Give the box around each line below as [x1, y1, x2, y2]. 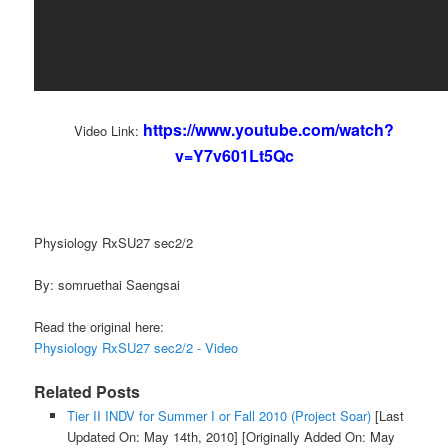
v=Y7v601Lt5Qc [174, 144, 294, 168]
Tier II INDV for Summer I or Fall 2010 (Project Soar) [66, 406, 371, 426]
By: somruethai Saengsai [34, 275, 181, 295]
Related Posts [34, 380, 141, 404]
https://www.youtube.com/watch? [143, 118, 394, 142]
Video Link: [74, 121, 143, 141]
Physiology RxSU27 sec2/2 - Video [34, 338, 239, 358]
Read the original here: [34, 317, 165, 337]
